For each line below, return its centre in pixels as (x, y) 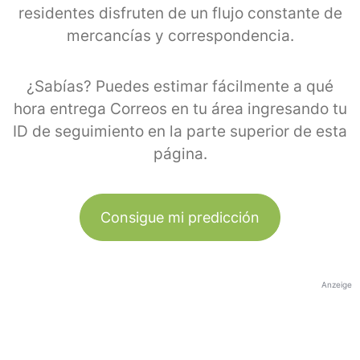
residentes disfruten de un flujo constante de (180, 13)
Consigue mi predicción (180, 217)
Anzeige (337, 284)
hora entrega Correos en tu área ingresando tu (180, 108)
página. (180, 153)
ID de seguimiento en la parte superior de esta (180, 131)
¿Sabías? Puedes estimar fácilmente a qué (180, 86)
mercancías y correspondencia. (180, 35)
